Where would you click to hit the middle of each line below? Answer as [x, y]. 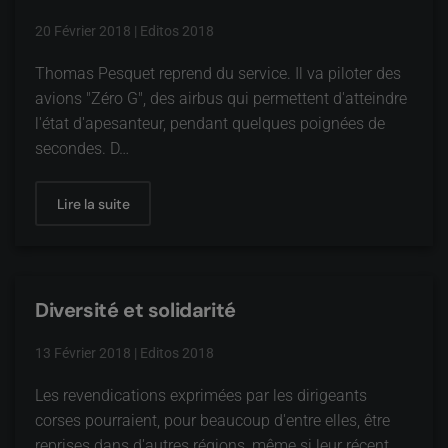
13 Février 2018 [83, 353]
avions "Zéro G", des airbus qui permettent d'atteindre [221, 98]
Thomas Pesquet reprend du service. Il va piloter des [218, 73]
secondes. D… [82, 148]
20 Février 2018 [83, 31]
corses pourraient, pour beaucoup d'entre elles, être [212, 420]
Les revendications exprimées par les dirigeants [201, 395]
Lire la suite [93, 203]
